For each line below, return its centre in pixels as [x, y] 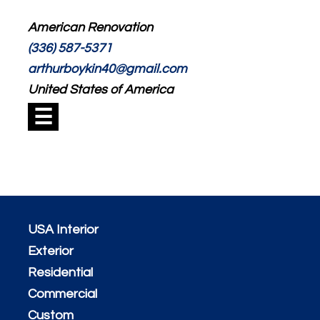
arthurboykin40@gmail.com [107, 69]
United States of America [100, 89]
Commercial [62, 294]
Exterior [50, 251]
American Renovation [90, 27]
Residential [60, 273]
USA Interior [63, 230]
